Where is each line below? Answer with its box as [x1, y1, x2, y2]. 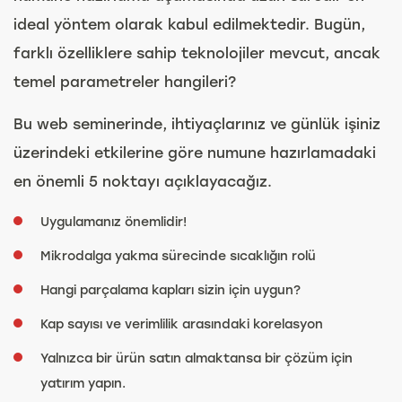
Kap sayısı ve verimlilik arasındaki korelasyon [40, 315, 323, 332]
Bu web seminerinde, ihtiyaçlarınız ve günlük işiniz [13, 114, 380, 133]
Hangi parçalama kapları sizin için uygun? [40, 281, 301, 298]
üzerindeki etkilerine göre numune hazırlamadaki [13, 143, 376, 162]
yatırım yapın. [40, 374, 126, 391]
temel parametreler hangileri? [13, 72, 236, 91]
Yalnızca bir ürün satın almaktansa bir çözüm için [40, 349, 353, 366]
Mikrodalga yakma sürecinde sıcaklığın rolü [40, 247, 316, 264]
